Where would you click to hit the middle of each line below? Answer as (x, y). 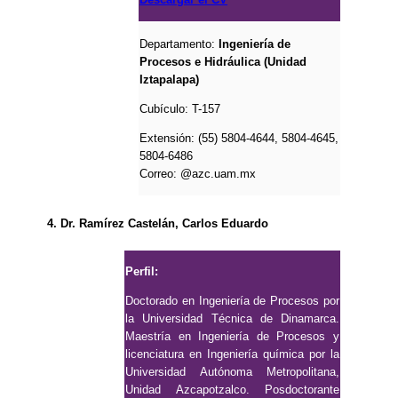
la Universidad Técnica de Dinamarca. (232, 318)
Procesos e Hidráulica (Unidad (223, 61)
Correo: (158, 173)
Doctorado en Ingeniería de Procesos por (232, 300)
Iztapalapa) (169, 79)
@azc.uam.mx (218, 173)
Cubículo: (164, 108)
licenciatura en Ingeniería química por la (232, 354)
